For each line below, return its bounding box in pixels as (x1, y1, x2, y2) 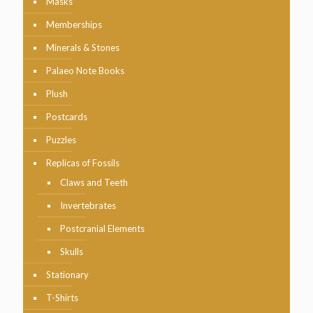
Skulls (60, 246, 83, 257)
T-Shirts (46, 292, 78, 303)
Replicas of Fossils (46, 157, 119, 168)
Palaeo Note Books (46, 65, 124, 76)
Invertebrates (60, 200, 116, 211)
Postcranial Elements (60, 223, 145, 234)
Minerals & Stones (46, 42, 119, 53)
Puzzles (46, 134, 76, 145)
